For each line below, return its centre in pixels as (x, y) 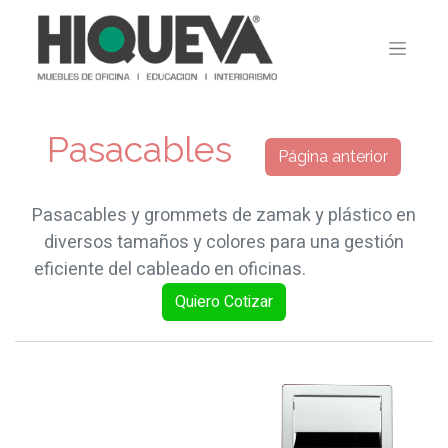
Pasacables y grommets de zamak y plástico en (224, 215)
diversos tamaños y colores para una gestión (224, 242)
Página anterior (333, 157)
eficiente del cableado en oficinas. (224, 269)
